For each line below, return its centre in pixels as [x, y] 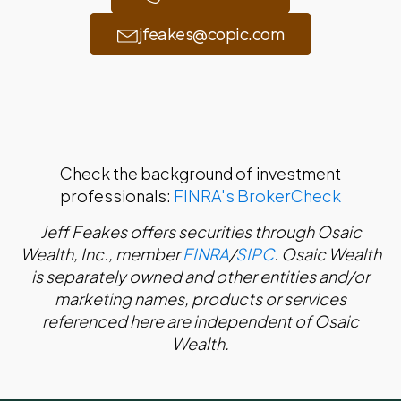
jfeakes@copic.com [211, 34]
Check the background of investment [200, 174]
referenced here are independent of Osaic [200, 321]
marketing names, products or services [200, 299]
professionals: [117, 196]
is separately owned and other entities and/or [200, 277]
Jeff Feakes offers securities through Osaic [200, 232]
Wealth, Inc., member [101, 254]
